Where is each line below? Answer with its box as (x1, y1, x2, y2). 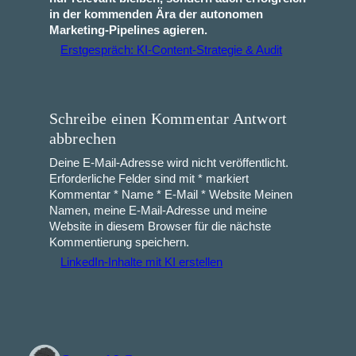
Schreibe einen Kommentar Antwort (48, 109, 288, 127)
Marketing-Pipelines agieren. (48, 24, 207, 37)
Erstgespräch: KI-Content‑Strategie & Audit (60, 44, 283, 57)
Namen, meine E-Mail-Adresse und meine (48, 203, 267, 217)
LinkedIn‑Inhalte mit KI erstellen (60, 255, 223, 269)
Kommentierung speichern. (48, 235, 189, 249)
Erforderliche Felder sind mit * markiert (48, 172, 249, 185)
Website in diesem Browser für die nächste (48, 219, 271, 233)
